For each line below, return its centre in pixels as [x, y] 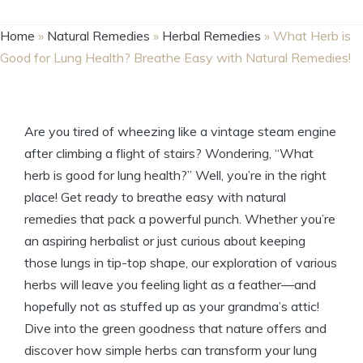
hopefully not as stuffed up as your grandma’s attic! [172, 306]
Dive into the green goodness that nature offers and [175, 328]
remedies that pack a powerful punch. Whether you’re [180, 219]
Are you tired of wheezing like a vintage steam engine [180, 131]
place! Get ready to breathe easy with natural [155, 197]
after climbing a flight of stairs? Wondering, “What [169, 153]
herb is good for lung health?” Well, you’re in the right [175, 175]
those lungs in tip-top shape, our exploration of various [181, 263]
